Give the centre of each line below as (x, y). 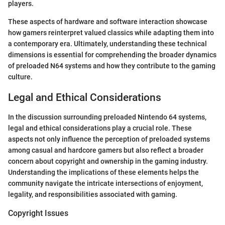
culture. (20, 77)
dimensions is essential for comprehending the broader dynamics (112, 55)
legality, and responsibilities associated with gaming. (93, 194)
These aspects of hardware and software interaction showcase (108, 22)
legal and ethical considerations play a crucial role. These (100, 128)
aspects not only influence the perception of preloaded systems (109, 139)
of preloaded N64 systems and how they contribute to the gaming (112, 66)
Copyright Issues (38, 213)
